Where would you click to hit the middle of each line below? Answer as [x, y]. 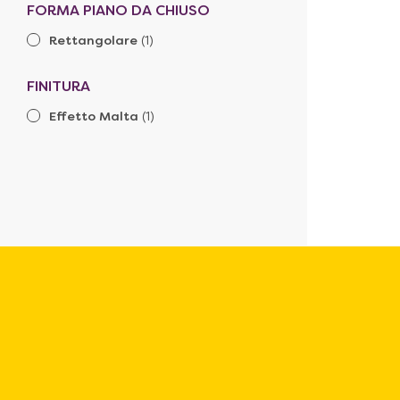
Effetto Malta [94, 117]
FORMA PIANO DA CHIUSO [118, 12]
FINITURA [58, 87]
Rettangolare [93, 42]
